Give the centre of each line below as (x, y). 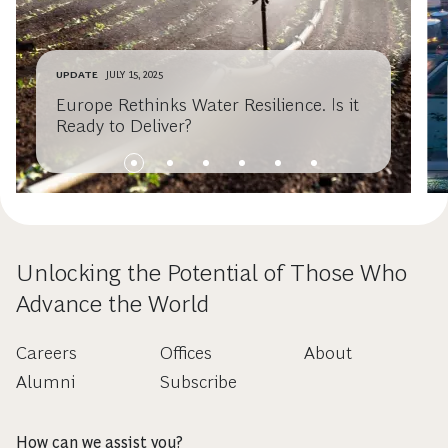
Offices (185, 353)
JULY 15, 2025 (134, 75)
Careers (46, 353)
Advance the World (112, 304)
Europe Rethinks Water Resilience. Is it (207, 105)
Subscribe (198, 382)
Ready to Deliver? (124, 126)
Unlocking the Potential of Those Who (211, 273)
